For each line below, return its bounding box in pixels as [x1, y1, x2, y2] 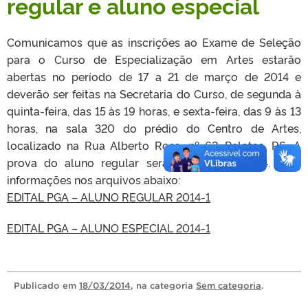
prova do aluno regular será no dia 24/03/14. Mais [7, 155, 301, 170]
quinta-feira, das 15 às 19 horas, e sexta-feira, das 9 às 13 [7, 103, 301, 118]
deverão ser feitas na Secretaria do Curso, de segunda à [7, 86, 301, 101]
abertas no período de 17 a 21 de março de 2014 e [7, 69, 301, 84]
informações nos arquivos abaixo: [7, 172, 180, 187]
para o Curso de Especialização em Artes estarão [7, 52, 301, 67]
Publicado [14, 280, 63, 291]
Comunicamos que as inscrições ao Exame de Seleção [7, 34, 301, 49]
